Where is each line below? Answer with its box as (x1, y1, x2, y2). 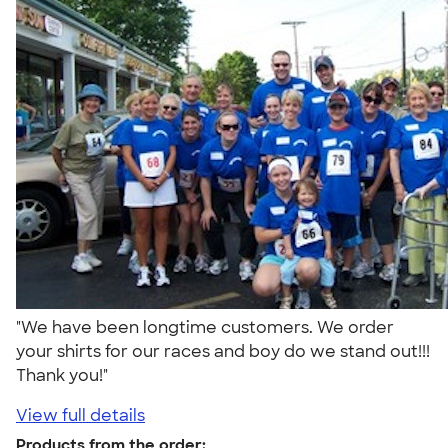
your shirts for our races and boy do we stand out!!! (16, 340, 430, 362)
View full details (16, 404, 145, 426)
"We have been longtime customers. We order (16, 316, 394, 338)
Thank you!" (16, 364, 116, 386)
